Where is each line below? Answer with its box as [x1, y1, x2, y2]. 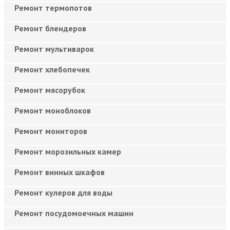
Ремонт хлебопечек [14, 64, 90, 74]
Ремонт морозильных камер [14, 146, 121, 157]
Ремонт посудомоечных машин [14, 207, 133, 218]
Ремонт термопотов [14, 2, 92, 13]
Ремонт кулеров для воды [14, 187, 112, 198]
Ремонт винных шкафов [14, 166, 105, 177]
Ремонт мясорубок [14, 84, 85, 95]
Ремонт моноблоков [14, 105, 91, 116]
